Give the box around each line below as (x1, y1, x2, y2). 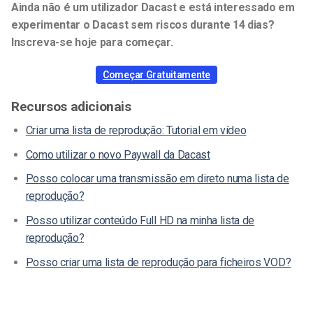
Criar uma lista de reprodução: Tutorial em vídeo (25, 124, 247, 138)
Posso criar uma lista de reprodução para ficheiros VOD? (25, 255, 291, 269)
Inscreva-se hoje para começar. (11, 36, 173, 50)
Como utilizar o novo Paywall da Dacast (25, 147, 210, 161)
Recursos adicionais (11, 98, 131, 115)
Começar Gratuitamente (102, 68, 211, 80)
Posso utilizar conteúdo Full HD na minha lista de (25, 214, 255, 228)
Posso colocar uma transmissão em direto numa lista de (25, 172, 289, 186)
